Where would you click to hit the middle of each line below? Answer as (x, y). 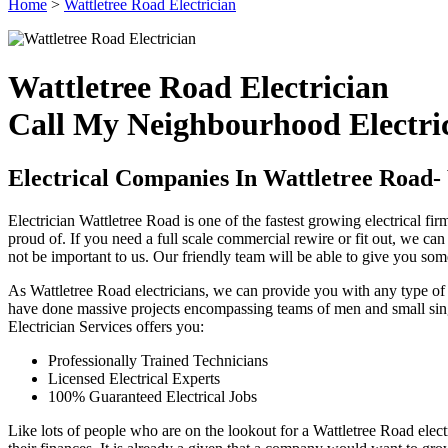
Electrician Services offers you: (106, 326)
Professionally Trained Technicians (158, 360)
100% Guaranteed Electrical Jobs (152, 396)
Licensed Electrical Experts (134, 378)
